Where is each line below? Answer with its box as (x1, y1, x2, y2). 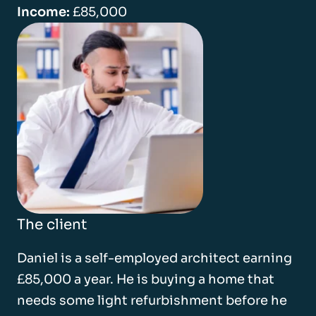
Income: (17, 4, 70, 20)
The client (17, 216, 87, 234)
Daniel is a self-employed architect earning (17, 250, 292, 267)
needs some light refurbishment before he (17, 293, 287, 309)
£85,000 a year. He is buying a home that (17, 272, 274, 288)
